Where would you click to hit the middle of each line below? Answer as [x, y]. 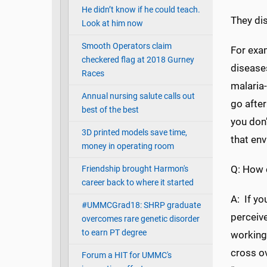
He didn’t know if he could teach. [141, 10]
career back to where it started [137, 183]
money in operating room [128, 147]
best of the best [110, 110]
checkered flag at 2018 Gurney [138, 60]
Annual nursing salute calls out [138, 97]
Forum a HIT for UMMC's [126, 256]
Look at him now [112, 24]
